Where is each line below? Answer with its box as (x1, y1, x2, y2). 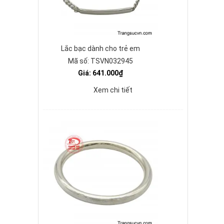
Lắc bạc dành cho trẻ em (61, 44, 140, 52)
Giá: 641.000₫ (78, 69, 123, 77)
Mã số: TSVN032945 (68, 57, 133, 65)
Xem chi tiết (93, 86, 132, 94)
